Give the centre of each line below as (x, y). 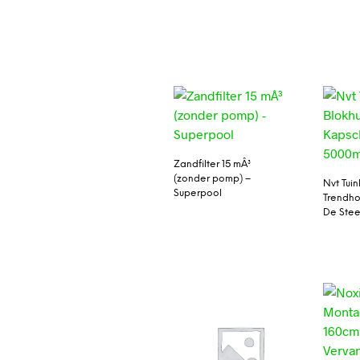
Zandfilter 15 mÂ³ (212, 164)
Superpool (197, 193)
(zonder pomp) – (212, 178)
